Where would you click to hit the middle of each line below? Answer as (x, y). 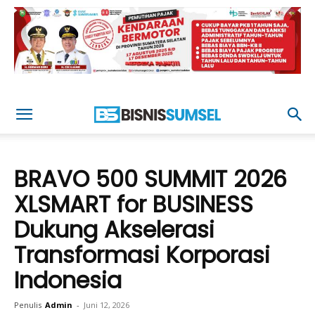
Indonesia (68, 280)
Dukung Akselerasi (114, 230)
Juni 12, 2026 (107, 305)
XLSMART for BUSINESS (134, 204)
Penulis (28, 305)
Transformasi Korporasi (142, 255)
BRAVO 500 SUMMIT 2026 (150, 179)
